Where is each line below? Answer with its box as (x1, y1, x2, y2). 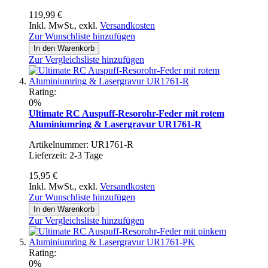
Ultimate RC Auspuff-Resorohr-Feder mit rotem (29, 108, 224, 118)
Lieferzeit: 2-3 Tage (29, 150, 103, 160)
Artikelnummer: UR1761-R (29, 139, 133, 150)
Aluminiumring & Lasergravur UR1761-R (29, 118, 202, 129)
